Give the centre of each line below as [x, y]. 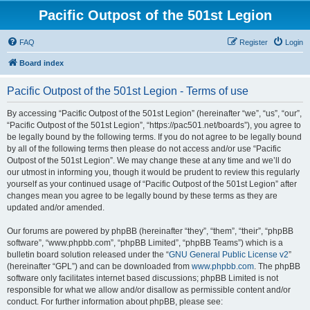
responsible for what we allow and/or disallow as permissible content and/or [149, 290]
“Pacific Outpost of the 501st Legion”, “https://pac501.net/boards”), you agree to [154, 125]
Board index [42, 63]
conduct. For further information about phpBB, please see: [115, 302]
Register [254, 42]
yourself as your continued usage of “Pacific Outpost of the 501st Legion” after [152, 184]
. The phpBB [277, 266]
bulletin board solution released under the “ [88, 255]
